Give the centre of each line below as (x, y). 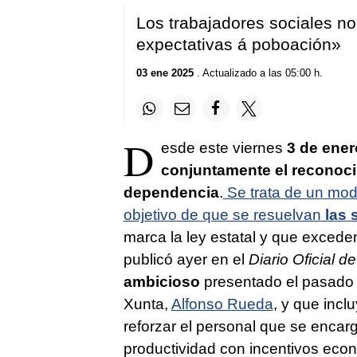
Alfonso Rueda (222, 304)
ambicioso (161, 282)
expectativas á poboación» (238, 44)
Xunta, (147, 304)
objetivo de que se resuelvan (222, 215)
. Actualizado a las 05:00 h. (258, 73)
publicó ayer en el (186, 260)
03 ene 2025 (165, 73)
